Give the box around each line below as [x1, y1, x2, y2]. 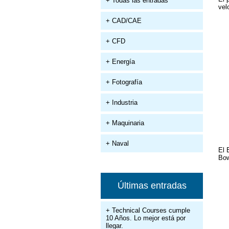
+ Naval [106, 140, 129, 147]
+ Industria [106, 99, 138, 106]
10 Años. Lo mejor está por [106, 214, 186, 222]
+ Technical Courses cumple [106, 207, 190, 214]
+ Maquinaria [106, 119, 144, 127]
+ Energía [106, 58, 135, 65]
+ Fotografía [106, 78, 142, 86]
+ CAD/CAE [106, 17, 142, 25]
